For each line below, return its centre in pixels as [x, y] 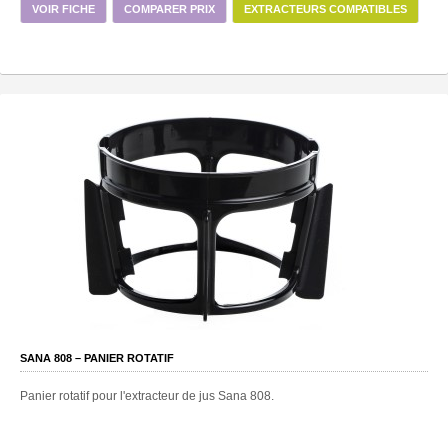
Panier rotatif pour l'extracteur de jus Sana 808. [147, 395]
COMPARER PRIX [169, 8]
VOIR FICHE [63, 8]
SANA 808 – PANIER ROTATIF [97, 357]
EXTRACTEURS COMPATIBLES [325, 8]
